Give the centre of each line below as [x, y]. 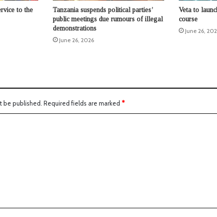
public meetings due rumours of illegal [108, 19]
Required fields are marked [83, 103]
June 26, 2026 [76, 40]
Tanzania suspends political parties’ [102, 10]
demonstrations [74, 29]
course [188, 19]
